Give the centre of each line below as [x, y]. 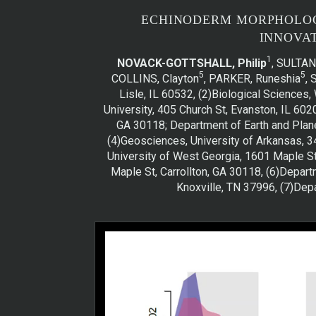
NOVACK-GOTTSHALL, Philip [192, 63]
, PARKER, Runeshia [252, 78]
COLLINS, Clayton [155, 78]
